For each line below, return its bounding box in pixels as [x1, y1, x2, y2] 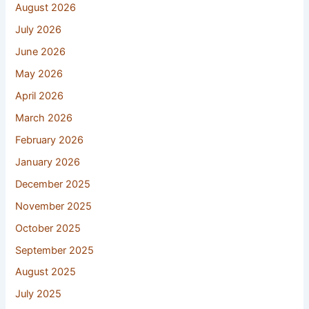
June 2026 [15, 46, 66, 59]
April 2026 [15, 89, 64, 102]
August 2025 [15, 266, 77, 279]
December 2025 [15, 177, 91, 190]
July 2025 [15, 288, 62, 301]
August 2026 [15, 1, 77, 14]
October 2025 [15, 221, 81, 235]
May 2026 [15, 68, 63, 81]
